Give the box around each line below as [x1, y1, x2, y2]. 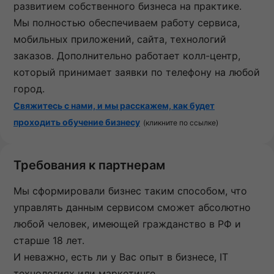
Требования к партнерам [13, 158, 165, 173]
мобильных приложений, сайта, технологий [13, 33, 226, 46]
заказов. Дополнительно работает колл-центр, [13, 50, 240, 62]
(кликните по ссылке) [143, 118, 218, 128]
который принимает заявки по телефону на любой [13, 66, 260, 79]
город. [13, 83, 45, 95]
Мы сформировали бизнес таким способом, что [13, 185, 247, 198]
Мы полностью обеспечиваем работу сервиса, [13, 17, 240, 29]
